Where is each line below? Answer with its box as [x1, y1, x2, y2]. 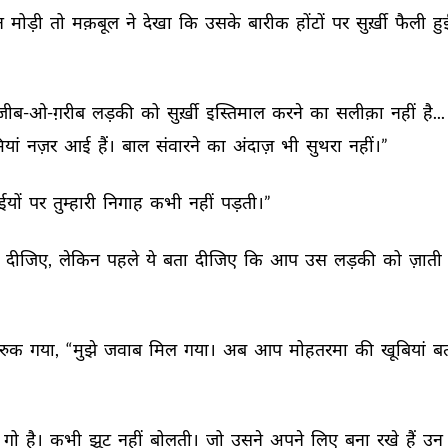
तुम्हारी [53, 191, 99, 213]
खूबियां [381, 338, 429, 360]
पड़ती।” [221, 191, 274, 213]
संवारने [156, 134, 203, 156]
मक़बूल [72, 11, 122, 33]
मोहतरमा [289, 338, 351, 360]
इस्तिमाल [206, 101, 268, 123]
